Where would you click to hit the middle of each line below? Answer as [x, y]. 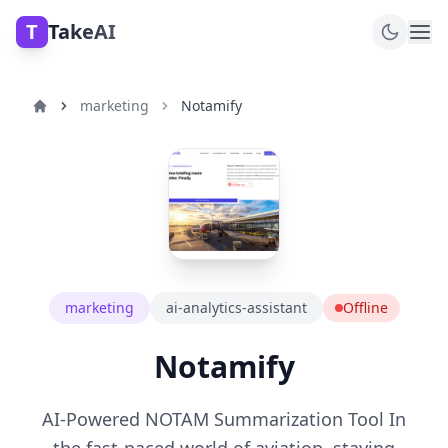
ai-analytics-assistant [236, 307]
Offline [365, 307]
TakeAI [82, 31]
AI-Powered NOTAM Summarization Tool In [224, 419]
